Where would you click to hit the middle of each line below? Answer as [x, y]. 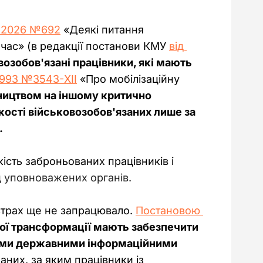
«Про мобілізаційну [130, 79]
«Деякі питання [104, 29]
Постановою [169, 210]
